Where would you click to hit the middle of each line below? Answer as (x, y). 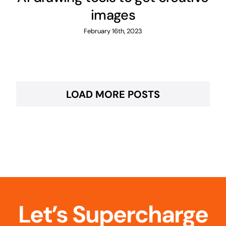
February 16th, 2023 (113, 31)
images (113, 15)
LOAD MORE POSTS (113, 95)
